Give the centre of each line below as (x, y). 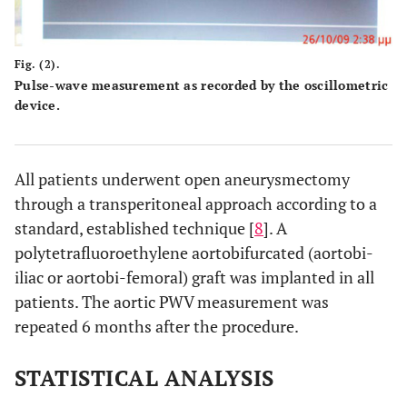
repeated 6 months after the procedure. (157, 326)
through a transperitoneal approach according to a (196, 203)
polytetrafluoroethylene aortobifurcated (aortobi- (194, 252)
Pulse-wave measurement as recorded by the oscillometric (202, 84)
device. (37, 104)
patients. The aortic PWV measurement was (172, 301)
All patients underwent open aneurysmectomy (182, 179)
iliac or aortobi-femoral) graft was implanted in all (194, 277)
